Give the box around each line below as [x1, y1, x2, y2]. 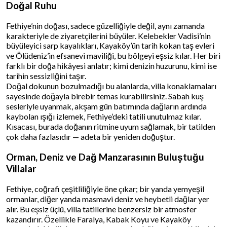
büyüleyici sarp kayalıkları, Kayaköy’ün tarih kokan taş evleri [6, 41, 214, 51]
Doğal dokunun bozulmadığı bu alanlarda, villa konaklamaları [6, 81, 216, 91]
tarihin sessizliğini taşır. [6, 71, 86, 81]
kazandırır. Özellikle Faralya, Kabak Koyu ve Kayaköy [6, 214, 191, 224]
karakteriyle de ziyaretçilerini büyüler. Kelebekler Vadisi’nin [6, 31, 211, 41]
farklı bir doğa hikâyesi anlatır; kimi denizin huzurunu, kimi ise [6, 61, 217, 71]
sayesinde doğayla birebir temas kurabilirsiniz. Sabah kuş [6, 91, 204, 101]
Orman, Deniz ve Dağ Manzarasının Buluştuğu [6, 152, 204, 163]
